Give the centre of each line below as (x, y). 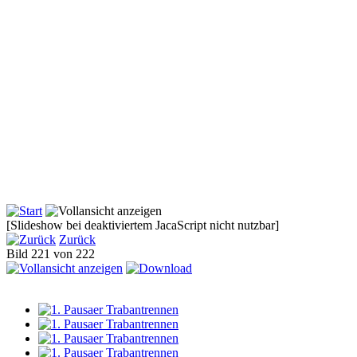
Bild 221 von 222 (54, 254)
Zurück (77, 240)
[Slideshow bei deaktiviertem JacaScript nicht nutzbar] (143, 226)
